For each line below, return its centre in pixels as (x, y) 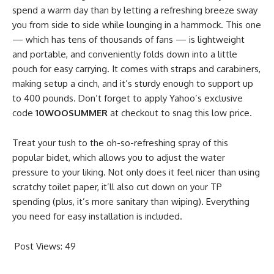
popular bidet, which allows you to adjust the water (119, 158)
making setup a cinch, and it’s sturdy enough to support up (133, 84)
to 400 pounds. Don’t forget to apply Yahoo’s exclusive (128, 98)
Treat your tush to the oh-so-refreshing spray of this (120, 143)
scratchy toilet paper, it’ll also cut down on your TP (117, 187)
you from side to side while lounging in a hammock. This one (137, 25)
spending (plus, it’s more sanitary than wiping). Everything (131, 202)
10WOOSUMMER (72, 113)
